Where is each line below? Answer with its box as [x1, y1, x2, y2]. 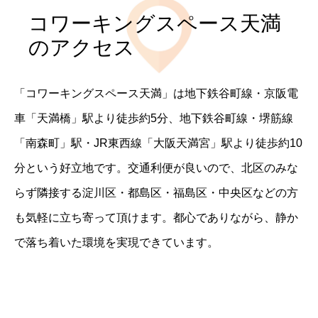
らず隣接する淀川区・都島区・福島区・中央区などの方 [14, 186, 298, 199]
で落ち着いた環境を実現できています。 [14, 236, 219, 248]
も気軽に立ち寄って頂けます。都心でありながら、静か [14, 211, 298, 224]
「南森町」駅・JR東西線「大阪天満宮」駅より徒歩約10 [14, 136, 302, 149]
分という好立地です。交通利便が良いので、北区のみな [14, 161, 298, 174]
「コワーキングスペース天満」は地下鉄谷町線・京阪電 [14, 87, 298, 99]
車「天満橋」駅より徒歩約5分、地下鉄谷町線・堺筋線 [14, 111, 293, 124]
